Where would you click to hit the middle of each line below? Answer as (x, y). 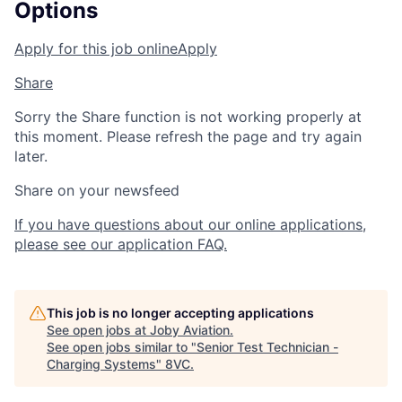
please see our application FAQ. (121, 245)
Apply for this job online (96, 49)
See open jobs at (98, 330)
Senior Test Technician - (267, 347)
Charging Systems (101, 364)
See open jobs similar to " (122, 347)
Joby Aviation (190, 330)
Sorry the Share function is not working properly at (188, 117)
